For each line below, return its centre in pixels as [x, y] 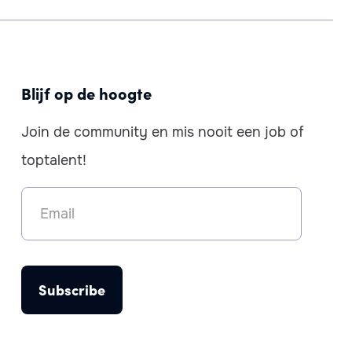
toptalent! [54, 160]
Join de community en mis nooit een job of [163, 132]
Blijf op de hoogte [87, 93]
